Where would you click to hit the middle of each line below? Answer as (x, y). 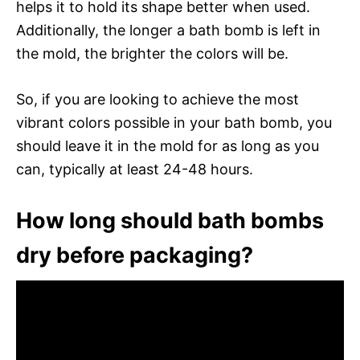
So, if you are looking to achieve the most (157, 99)
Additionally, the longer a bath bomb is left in (168, 30)
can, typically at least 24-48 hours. (135, 169)
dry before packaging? (135, 255)
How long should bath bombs (170, 220)
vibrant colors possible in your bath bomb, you (174, 122)
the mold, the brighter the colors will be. (152, 53)
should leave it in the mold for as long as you (168, 145)
